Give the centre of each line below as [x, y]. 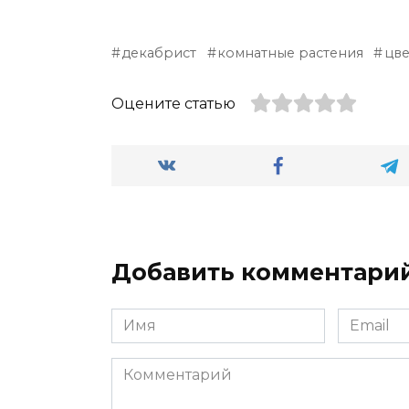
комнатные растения [291, 53]
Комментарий [165, 368]
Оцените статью [173, 104]
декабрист [159, 53]
